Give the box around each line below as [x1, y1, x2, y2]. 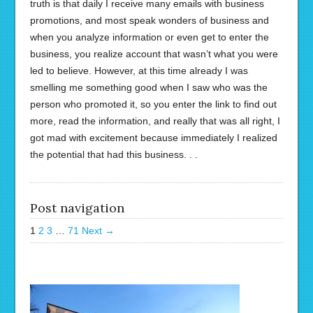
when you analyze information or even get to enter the [29, 31, 269, 43]
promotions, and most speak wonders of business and [29, 15, 269, 26]
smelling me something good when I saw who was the [29, 82, 268, 93]
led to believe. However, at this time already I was [29, 65, 248, 76]
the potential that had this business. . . [29, 149, 198, 160]
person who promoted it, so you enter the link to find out [29, 99, 277, 110]
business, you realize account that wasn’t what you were [29, 48, 278, 59]
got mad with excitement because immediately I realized [29, 132, 277, 143]
